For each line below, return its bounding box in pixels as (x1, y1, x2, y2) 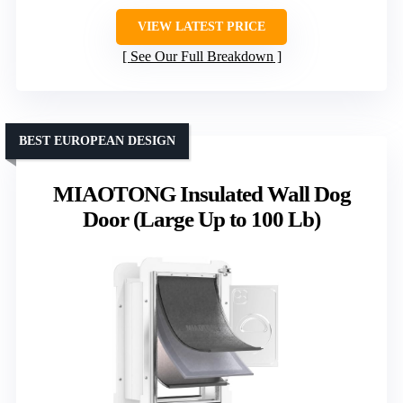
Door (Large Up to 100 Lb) (83, 206, 320, 231)
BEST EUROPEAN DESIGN (19, 133, 175, 148)
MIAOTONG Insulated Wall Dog (52, 181, 351, 206)
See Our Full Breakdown (130, 48, 273, 64)
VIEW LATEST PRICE (138, 19, 265, 33)
